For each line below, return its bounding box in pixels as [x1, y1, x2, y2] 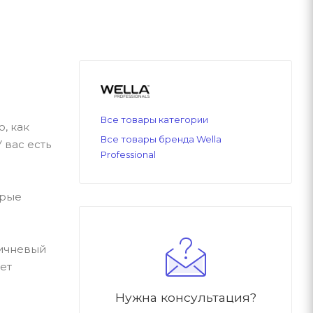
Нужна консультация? [115, 289, 256, 305]
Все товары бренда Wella [101, 133, 221, 145]
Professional [101, 148, 156, 160]
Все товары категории [101, 113, 208, 125]
